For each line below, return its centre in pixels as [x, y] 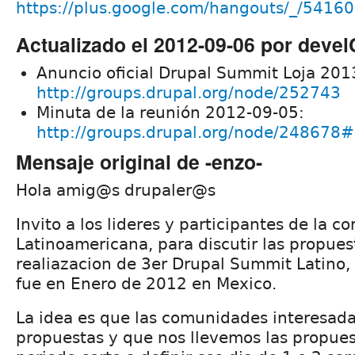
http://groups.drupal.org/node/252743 [189, 92]
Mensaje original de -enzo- [139, 161]
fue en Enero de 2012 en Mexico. [146, 283]
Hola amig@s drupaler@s [116, 190]
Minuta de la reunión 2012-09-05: [170, 112]
